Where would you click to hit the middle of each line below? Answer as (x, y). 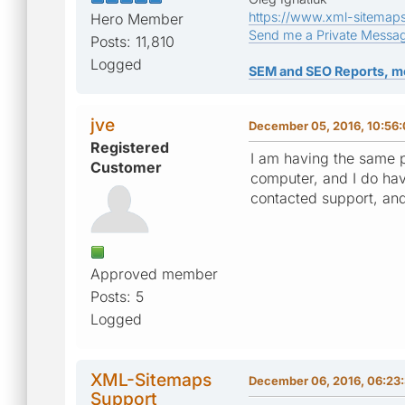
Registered (130, 147)
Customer (126, 167)
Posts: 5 (117, 296)
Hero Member (137, 19)
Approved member (154, 273)
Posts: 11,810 (132, 41)
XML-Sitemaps (151, 379)
